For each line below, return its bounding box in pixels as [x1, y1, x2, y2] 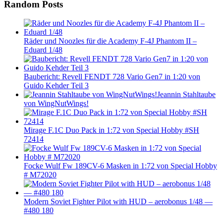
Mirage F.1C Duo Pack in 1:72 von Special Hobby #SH [24, 126, 199, 135]
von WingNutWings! [24, 99, 89, 108]
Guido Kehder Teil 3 [24, 81, 89, 90]
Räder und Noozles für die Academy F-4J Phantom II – [24, 37, 197, 46]
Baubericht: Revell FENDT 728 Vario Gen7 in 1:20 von [24, 72, 200, 81]
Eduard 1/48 [24, 46, 62, 55]
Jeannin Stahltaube [157, 90, 216, 99]
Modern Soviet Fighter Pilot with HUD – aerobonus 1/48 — [24, 197, 213, 206]
